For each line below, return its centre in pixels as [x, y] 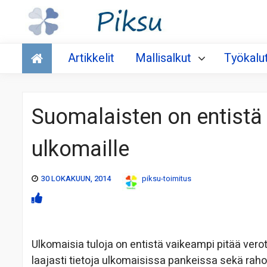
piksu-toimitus [167, 179]
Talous [41, 48]
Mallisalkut [163, 58]
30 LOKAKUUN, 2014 [76, 179]
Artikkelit [91, 58]
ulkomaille [80, 150]
